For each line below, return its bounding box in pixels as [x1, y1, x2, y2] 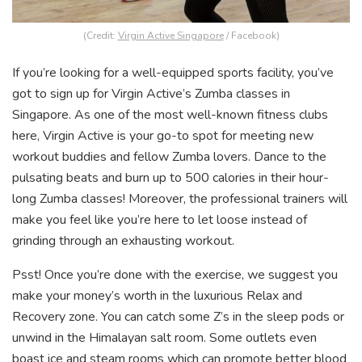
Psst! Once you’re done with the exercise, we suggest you [12, 266, 338, 284]
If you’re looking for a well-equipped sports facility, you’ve [12, 64, 334, 82]
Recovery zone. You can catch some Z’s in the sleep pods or [12, 308, 344, 326]
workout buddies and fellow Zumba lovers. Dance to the [12, 148, 326, 166]
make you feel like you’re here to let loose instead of [12, 211, 307, 229]
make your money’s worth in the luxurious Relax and [12, 287, 302, 305]
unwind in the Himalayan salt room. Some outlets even [12, 329, 317, 347]
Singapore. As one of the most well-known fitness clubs [12, 106, 328, 124]
